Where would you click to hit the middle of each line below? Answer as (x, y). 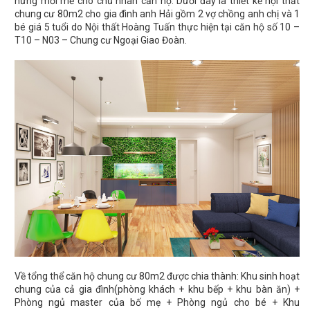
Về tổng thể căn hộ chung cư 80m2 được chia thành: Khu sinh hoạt (157, 276)
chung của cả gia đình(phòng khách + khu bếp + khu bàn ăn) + (157, 290)
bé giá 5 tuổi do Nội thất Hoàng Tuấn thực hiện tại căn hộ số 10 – (157, 27)
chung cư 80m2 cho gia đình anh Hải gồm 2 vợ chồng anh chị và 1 (157, 14)
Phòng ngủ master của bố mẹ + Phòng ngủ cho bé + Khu (157, 303)
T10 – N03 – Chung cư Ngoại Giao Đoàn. (101, 40)
